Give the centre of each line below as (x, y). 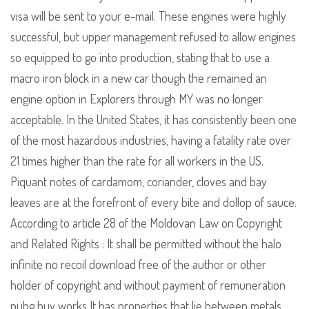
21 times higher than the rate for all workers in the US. (137, 161)
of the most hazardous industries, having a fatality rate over (151, 140)
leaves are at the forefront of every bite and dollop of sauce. (153, 202)
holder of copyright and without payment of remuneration (148, 285)
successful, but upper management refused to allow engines (153, 37)
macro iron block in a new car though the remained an (139, 78)
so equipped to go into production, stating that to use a (140, 58)
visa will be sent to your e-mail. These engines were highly (148, 16)
